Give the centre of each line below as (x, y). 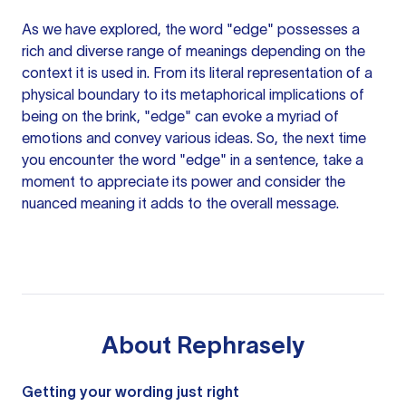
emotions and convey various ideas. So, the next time (194, 138)
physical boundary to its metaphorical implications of (193, 94)
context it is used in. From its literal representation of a (197, 72)
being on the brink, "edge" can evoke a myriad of (180, 116)
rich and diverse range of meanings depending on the (193, 51)
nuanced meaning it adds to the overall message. (180, 203)
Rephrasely (241, 345)
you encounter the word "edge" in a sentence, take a (193, 159)
